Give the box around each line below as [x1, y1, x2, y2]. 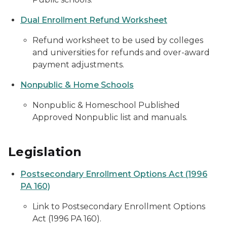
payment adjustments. [32, 60, 124, 69]
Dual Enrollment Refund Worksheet [20, 15, 167, 25]
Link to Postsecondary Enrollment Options [32, 202, 205, 211]
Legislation [8, 144, 82, 159]
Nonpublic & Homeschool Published [32, 100, 180, 110]
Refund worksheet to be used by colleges [32, 35, 203, 45]
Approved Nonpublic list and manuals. [32, 112, 187, 122]
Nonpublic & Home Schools [20, 80, 134, 90]
